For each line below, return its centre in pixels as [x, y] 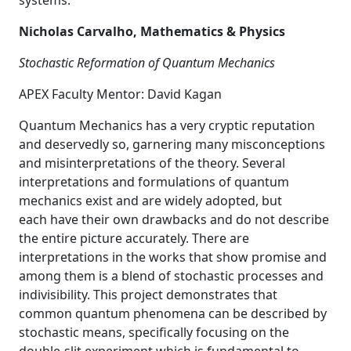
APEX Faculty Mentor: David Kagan [120, 94]
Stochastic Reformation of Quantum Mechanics [147, 63]
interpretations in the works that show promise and [173, 257]
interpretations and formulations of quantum [154, 182]
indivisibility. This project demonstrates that [148, 295]
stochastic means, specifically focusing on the [154, 332]
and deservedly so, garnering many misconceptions [172, 144]
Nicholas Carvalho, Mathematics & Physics [152, 31]
